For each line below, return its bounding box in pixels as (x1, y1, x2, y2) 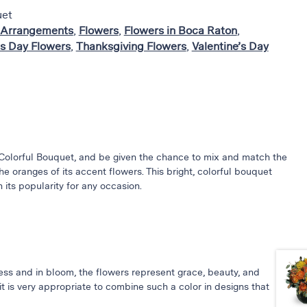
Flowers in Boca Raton (123, 23, 237, 39)
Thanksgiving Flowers (75, 38, 186, 55)
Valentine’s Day (191, 38, 269, 55)
